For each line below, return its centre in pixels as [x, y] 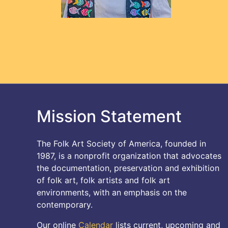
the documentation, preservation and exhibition [128, 168]
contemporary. [65, 205]
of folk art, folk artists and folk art [103, 180]
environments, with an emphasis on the [112, 192]
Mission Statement [109, 116]
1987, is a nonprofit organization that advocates [129, 156]
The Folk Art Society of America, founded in [121, 144]
